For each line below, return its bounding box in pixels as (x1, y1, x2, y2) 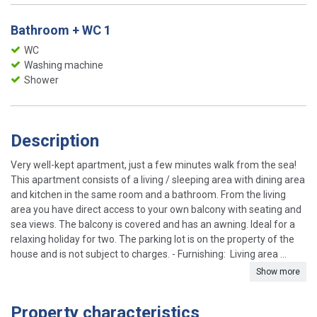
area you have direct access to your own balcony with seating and (11, 204, 301, 216)
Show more (256, 267, 300, 277)
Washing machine (24, 59, 103, 71)
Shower (24, 74, 59, 86)
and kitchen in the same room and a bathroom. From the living (11, 189, 286, 201)
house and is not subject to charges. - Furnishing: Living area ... (11, 248, 287, 260)
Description (11, 131, 99, 151)
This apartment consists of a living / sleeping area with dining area (11, 174, 305, 186)
